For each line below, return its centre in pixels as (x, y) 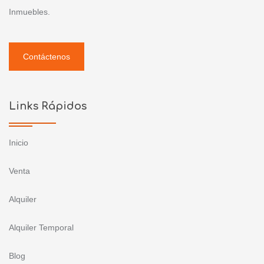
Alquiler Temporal (41, 227)
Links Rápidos (48, 106)
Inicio (19, 142)
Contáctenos (47, 56)
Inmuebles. (29, 11)
